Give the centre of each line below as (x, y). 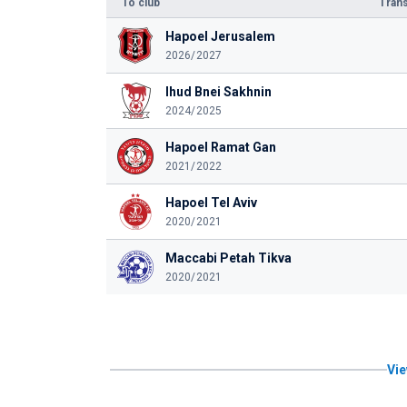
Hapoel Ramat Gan (220, 147)
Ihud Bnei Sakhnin (218, 92)
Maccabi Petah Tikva (228, 258)
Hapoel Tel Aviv (211, 203)
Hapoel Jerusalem (220, 36)
